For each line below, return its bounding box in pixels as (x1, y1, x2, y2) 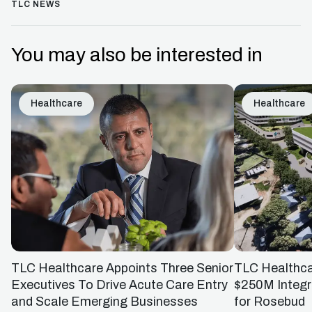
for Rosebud (234, 294, 305, 309)
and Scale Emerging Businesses (11, 294, 198, 309)
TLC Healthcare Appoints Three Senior (11, 260, 233, 275)
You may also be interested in (11, 43, 263, 65)
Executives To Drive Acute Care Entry (11, 277, 228, 292)
